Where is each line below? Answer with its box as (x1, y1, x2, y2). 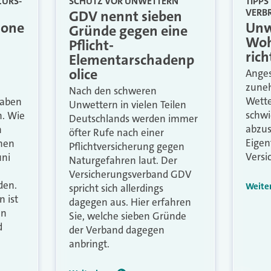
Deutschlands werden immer (69, 111, 198, 125)
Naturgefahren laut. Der (69, 153, 178, 167)
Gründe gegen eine (69, 21, 188, 41)
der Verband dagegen (69, 223, 165, 237)
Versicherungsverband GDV (69, 167, 192, 181)
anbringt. (69, 237, 110, 250)
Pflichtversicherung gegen (69, 139, 185, 153)
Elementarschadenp (69, 50, 195, 70)
